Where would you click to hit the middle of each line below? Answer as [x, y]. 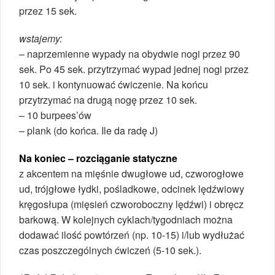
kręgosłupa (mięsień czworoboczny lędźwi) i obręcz [131, 204]
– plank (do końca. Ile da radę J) [88, 130]
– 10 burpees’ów [55, 115]
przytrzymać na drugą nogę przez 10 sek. [108, 99]
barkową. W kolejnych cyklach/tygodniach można [126, 219]
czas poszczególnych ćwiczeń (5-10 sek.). [110, 250]
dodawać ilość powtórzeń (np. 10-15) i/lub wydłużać [132, 234]
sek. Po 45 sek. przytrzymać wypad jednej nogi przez [134, 69]
